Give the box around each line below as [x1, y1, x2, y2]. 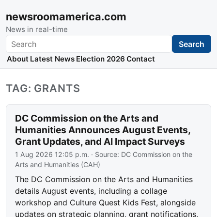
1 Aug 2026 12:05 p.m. [15, 150, 90, 159]
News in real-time [6, 25, 68, 34]
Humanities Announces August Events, [15, 124, 191, 136]
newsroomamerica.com [6, 10, 126, 23]
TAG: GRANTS [6, 82, 80, 95]
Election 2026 [76, 54, 125, 64]
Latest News [30, 54, 75, 64]
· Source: [89, 150, 122, 159]
